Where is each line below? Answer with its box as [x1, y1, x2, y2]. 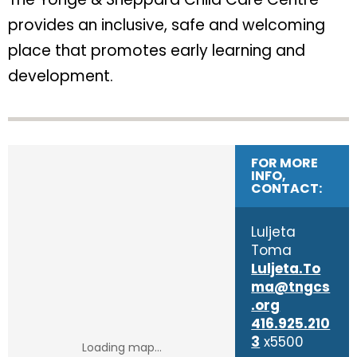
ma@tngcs [251, 277, 331, 296]
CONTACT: [251, 179, 323, 198]
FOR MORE [251, 154, 319, 172]
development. [8, 65, 113, 87]
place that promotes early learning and [8, 40, 305, 61]
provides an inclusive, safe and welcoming [8, 14, 325, 36]
